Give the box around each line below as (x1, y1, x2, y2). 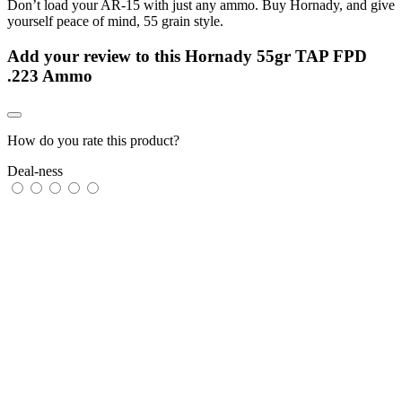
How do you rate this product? (7, 133, 179, 149)
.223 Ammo (7, 66, 92, 85)
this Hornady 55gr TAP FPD (154, 46, 367, 66)
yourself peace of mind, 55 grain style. (7, 13, 223, 29)
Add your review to (7, 46, 154, 66)
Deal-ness (7, 163, 63, 179)
